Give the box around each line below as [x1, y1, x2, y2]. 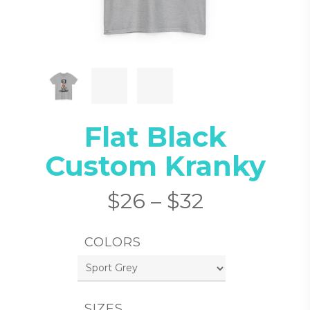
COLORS [84, 234, 141, 250]
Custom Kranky [44, 148, 266, 183]
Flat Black [84, 119, 226, 154]
